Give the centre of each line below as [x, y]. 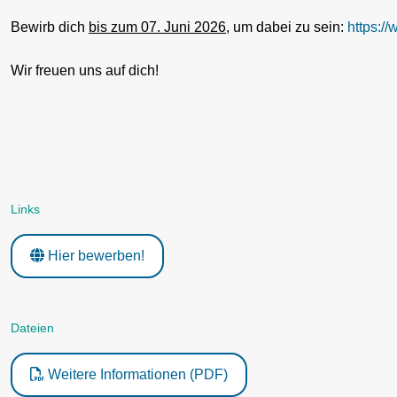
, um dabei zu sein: [287, 27]
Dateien [32, 327]
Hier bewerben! [94, 255]
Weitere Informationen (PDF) [136, 374]
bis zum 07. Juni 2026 [157, 27]
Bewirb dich [50, 27]
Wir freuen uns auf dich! [85, 71]
